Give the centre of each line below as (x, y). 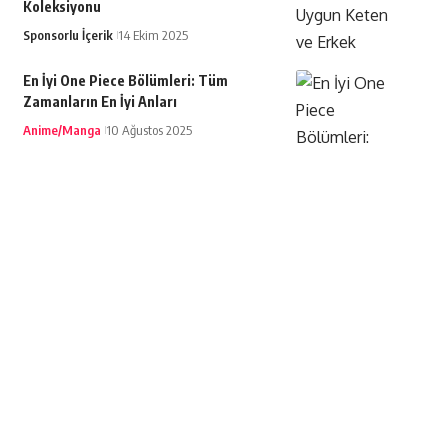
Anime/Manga (61, 130)
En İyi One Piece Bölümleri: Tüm (125, 81)
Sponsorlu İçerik (67, 35)
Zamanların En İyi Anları (99, 102)
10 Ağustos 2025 (148, 130)
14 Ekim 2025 (152, 35)
